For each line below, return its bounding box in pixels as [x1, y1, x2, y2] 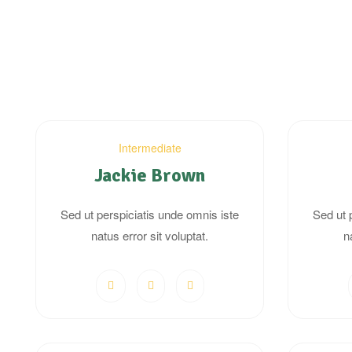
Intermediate [118, 140, 181, 156]
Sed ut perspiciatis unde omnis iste [60, 206, 239, 223]
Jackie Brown [94, 163, 205, 188]
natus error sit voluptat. [91, 227, 208, 244]
